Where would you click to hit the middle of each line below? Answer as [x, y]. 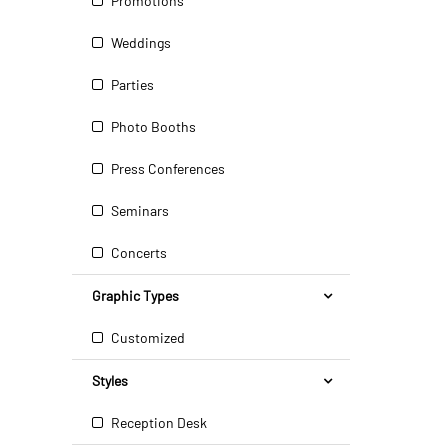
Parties [131, 84]
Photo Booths [152, 126]
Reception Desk [157, 422]
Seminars [138, 210]
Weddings [139, 42]
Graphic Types [135, 295]
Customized [146, 337]
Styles [110, 380]
